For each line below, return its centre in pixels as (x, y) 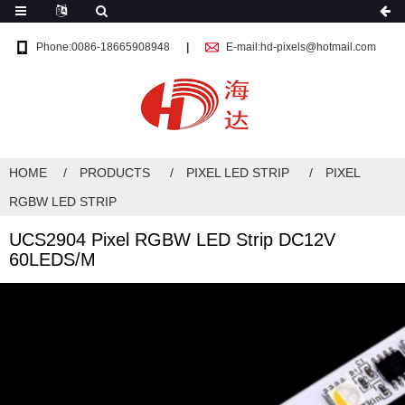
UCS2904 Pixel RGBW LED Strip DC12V (172, 240)
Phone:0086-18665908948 (103, 47)
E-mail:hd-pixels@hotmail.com (301, 47)
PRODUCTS (115, 173)
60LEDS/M (52, 259)
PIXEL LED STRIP (238, 173)
